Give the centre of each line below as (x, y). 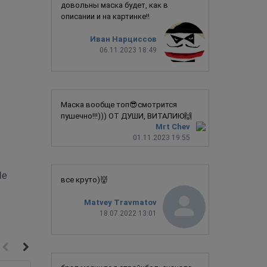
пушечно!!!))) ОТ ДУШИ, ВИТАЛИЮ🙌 (126, 116)
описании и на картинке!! (105, 16)
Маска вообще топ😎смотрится (119, 104)
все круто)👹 (84, 179)
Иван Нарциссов (123, 39)
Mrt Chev (173, 126)
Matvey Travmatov (120, 203)
